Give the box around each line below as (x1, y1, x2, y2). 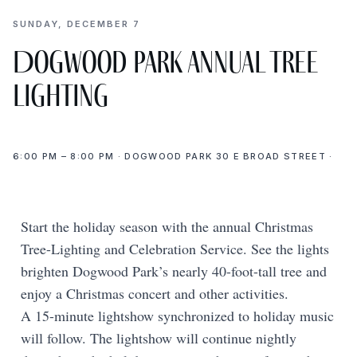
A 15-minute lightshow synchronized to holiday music (21, 305, 334, 325)
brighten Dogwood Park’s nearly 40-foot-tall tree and (21, 261, 327, 280)
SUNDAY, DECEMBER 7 (13, 18, 140, 29)
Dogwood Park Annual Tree (13, 42, 317, 81)
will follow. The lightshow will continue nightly (21, 328, 296, 347)
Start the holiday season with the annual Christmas (21, 216, 313, 236)
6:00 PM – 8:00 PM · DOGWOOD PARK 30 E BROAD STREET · (13, 150, 333, 162)
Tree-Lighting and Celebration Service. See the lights (21, 238, 329, 258)
